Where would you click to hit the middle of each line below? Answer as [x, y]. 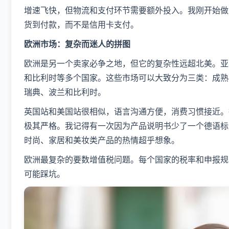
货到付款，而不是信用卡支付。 [81, 25]
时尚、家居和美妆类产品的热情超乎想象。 [102, 140]
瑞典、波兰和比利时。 [65, 92]
